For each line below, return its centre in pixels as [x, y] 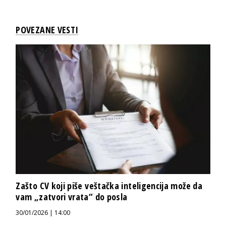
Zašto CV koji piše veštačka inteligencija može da [109, 185]
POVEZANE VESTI [47, 30]
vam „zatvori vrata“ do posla [72, 196]
